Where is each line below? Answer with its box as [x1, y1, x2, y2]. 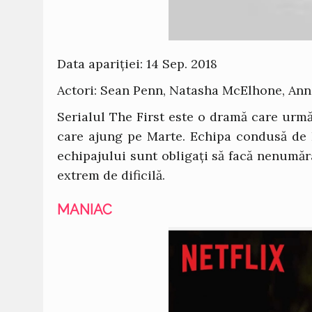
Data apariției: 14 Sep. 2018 [57, 56, 217, 72]
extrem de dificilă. [57, 167, 165, 183]
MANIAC [57, 201, 112, 218]
